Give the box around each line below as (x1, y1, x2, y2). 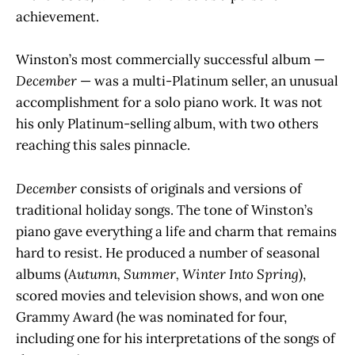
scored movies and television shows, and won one (16, 286, 324, 304)
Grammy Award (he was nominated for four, (16, 307, 287, 326)
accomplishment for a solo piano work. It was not (16, 94, 323, 112)
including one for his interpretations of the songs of (16, 329, 335, 347)
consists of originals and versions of (77, 179, 302, 197)
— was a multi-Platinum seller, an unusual (77, 72, 338, 90)
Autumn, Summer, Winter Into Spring (68, 265, 299, 283)
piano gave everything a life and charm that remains (16, 222, 337, 240)
